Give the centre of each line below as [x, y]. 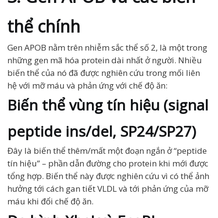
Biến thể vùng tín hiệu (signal [108, 105]
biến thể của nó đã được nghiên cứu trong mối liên [104, 73]
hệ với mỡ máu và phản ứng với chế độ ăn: [87, 85]
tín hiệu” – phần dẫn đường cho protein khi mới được [108, 163]
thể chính [44, 26]
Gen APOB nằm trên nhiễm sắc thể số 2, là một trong [107, 47]
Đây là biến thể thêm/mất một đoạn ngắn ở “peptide [107, 151]
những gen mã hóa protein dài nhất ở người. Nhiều [105, 60]
